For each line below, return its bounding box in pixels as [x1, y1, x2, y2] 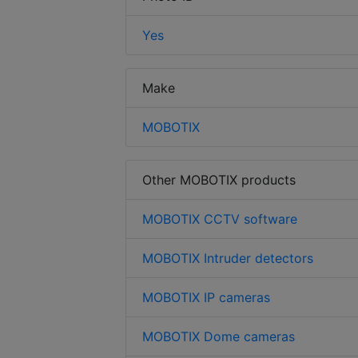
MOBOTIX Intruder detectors [142, 250, 313, 267]
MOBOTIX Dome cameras [142, 328, 295, 345]
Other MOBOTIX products [142, 172, 296, 189]
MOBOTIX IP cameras [142, 289, 270, 306]
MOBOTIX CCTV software [142, 211, 297, 228]
